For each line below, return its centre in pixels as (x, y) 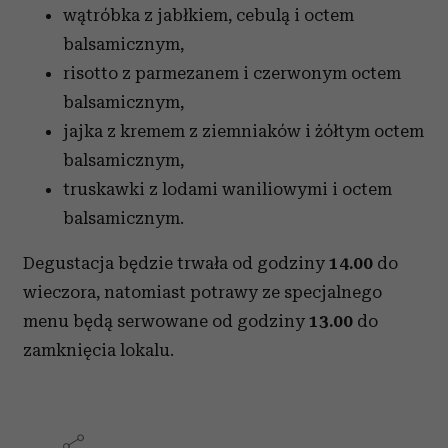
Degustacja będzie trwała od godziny (176, 263)
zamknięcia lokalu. (98, 350)
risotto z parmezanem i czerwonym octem (232, 73)
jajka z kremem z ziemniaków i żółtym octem (243, 131)
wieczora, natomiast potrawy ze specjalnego (202, 292)
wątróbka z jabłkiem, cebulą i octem (208, 15)
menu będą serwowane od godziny (166, 321)
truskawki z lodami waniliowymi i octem (227, 189)
